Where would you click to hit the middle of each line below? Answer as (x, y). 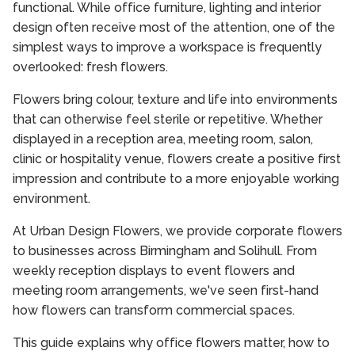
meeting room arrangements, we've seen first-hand (166, 291)
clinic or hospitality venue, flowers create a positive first (177, 159)
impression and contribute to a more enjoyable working (176, 179)
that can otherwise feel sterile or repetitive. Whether (168, 120)
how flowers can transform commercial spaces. (154, 311)
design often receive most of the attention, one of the (174, 28)
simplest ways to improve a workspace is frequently (167, 48)
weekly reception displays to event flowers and (154, 271)
